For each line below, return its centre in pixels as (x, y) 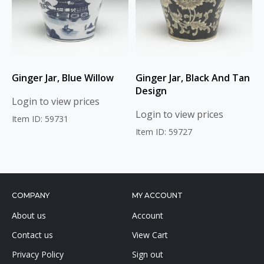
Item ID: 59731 (40, 118)
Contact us (32, 235)
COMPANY (31, 196)
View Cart (150, 235)
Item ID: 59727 (164, 131)
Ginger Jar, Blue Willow (63, 77)
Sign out (148, 255)
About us (29, 216)
